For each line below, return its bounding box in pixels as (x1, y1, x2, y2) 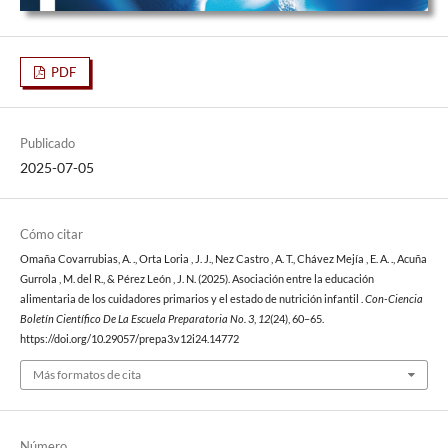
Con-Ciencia (364, 293, 423, 306)
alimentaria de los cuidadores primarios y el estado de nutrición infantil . (19, 293, 365, 306)
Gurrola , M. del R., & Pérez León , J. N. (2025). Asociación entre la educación (19, 273, 374, 286)
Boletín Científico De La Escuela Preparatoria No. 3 (19, 313, 254, 326)
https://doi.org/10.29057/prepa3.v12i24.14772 (19, 333, 239, 346)
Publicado (19, 134, 75, 151)
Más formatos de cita (32, 366, 141, 382)
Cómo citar (19, 226, 83, 243)
